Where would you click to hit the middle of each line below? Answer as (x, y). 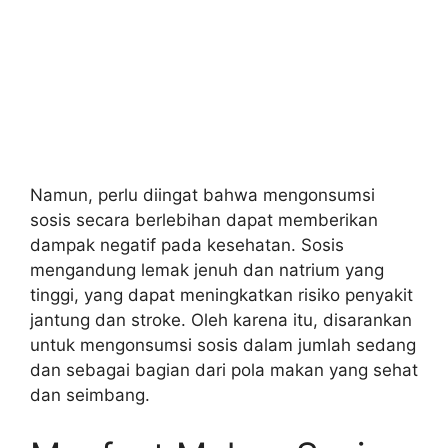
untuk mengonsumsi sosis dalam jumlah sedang (223, 345)
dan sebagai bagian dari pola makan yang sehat (224, 370)
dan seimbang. (90, 395)
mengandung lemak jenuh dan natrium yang (207, 270)
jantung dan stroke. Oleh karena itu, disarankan (221, 320)
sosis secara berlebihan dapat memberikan (204, 220)
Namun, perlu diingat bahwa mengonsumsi (202, 195)
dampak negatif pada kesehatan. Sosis (187, 245)
